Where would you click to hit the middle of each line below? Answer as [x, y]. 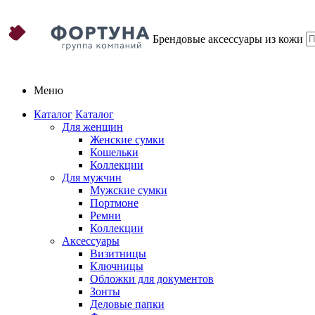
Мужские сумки [129, 190]
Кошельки [114, 152]
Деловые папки [127, 304]
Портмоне [114, 203]
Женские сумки [127, 140]
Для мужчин [92, 178]
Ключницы [117, 266]
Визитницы [118, 253]
